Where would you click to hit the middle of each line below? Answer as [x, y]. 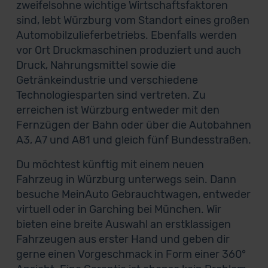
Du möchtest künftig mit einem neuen [110, 165]
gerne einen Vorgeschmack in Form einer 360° [131, 254]
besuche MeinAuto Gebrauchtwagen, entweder [133, 194]
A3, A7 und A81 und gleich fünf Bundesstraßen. [133, 140]
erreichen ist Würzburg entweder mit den [118, 110]
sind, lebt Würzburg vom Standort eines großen [133, 20]
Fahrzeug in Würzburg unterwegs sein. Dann [126, 179]
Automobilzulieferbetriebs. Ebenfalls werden [126, 35]
